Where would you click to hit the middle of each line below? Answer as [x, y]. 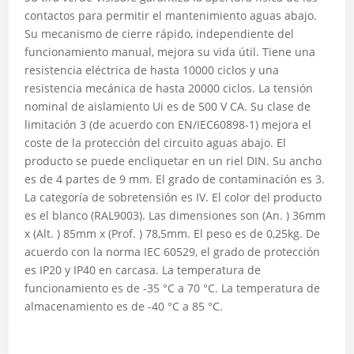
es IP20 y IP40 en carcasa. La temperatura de [143, 270]
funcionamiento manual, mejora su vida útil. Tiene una [170, 52]
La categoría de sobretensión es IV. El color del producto [173, 197]
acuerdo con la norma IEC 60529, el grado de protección [173, 252]
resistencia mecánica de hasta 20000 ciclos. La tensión [169, 88]
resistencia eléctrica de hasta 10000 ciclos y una [152, 70]
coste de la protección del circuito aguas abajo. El [156, 143]
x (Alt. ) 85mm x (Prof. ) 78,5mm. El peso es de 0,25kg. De [173, 233]
